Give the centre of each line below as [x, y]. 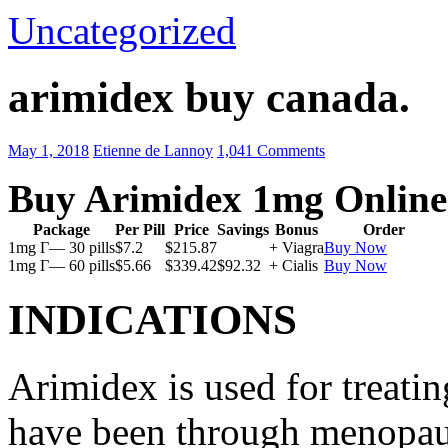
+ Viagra [296, 247]
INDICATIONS [152, 319]
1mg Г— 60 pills [61, 265]
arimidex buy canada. [209, 97]
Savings [243, 229]
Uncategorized [122, 30]
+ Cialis [293, 265]
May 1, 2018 [48, 150]
